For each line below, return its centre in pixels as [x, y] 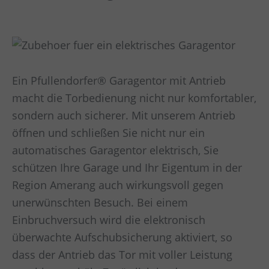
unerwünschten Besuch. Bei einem [100, 203]
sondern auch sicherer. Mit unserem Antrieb [124, 116]
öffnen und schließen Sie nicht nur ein [108, 133]
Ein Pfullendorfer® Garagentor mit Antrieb [119, 81]
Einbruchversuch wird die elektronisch [109, 220]
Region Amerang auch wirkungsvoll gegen [118, 185]
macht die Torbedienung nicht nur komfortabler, [134, 98]
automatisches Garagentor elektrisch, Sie [115, 150]
